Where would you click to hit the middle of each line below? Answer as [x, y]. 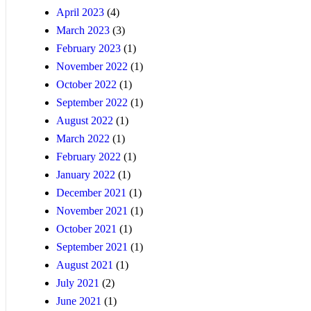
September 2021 [92, 247]
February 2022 [89, 157]
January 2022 [86, 175]
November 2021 [92, 211]
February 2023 [89, 49]
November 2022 [92, 67]
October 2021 [86, 229]
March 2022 [83, 139]
